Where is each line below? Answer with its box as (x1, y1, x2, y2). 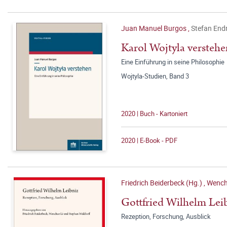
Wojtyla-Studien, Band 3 (121, 71, 189, 81)
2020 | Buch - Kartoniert (121, 109, 187, 118)
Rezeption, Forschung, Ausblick (121, 212, 211, 221)
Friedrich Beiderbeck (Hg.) (121, 178, 204, 187)
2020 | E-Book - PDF (121, 136, 177, 145)
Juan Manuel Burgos (121, 23, 188, 33)
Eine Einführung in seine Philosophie (121, 57, 224, 66)
